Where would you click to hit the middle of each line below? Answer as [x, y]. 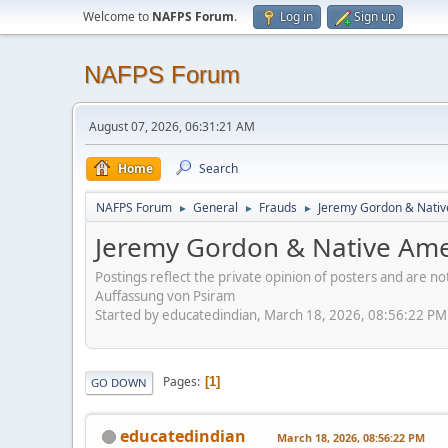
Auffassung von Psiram [165, 295]
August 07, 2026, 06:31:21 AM [172, 126]
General [215, 207]
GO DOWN [119, 382]
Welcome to [117, 16]
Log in [296, 16]
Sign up [374, 16]
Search [218, 168]
